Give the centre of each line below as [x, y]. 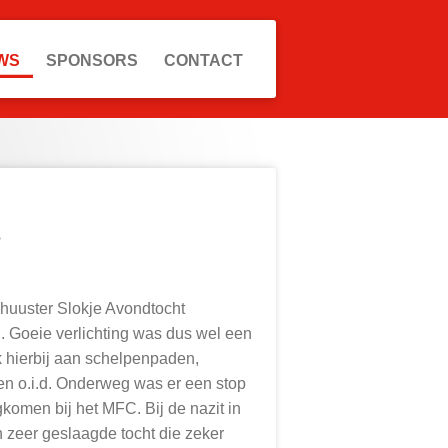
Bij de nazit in [191, 408]
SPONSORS [92, 60]
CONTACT [203, 60]
